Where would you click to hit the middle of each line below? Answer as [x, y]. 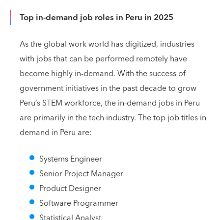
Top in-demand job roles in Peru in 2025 [96, 18]
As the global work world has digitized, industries [107, 44]
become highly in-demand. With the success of [103, 74]
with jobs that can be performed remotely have [103, 59]
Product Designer [70, 189]
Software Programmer [79, 203]
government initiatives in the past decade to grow [108, 88]
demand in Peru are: [56, 133]
